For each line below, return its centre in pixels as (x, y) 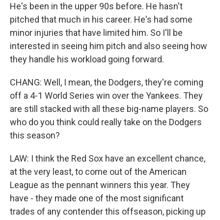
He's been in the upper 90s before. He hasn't (96, 6)
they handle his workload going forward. (87, 59)
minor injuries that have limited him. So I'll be (96, 33)
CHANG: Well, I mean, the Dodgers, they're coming (107, 82)
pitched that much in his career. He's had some (101, 19)
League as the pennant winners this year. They (100, 185)
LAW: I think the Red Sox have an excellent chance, (108, 158)
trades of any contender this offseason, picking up (108, 211)
